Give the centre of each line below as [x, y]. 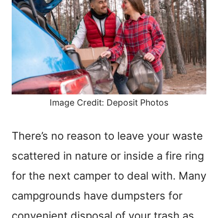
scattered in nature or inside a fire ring [108, 156]
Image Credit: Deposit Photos [109, 103]
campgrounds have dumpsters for [97, 196]
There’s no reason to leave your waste [107, 136]
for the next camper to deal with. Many [109, 176]
